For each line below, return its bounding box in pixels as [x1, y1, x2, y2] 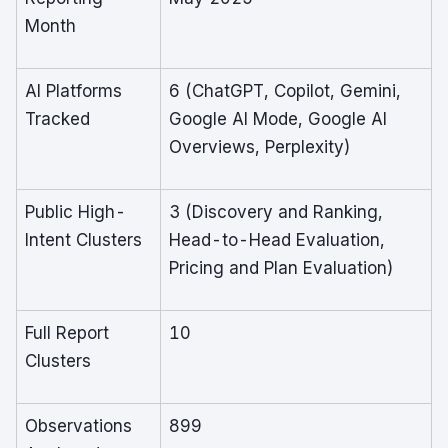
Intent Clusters [25, 230, 142, 250]
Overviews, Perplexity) [169, 137, 351, 157]
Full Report [25, 323, 109, 343]
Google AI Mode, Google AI [169, 109, 387, 129]
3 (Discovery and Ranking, [169, 202, 383, 222]
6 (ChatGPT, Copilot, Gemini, [169, 81, 401, 101]
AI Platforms [25, 81, 122, 101]
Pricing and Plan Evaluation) [169, 258, 394, 278]
